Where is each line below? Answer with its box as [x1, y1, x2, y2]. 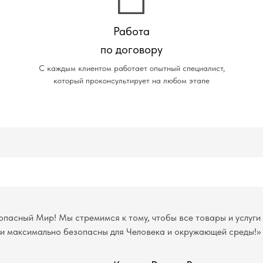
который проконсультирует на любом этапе [53, 76, 210, 85]
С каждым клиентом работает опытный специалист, [38, 63, 225, 73]
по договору [100, 42, 163, 56]
